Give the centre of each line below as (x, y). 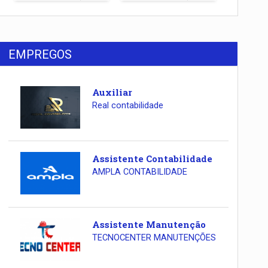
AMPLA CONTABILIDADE (139, 172)
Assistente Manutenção (149, 225)
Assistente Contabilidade (152, 158)
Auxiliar (112, 92)
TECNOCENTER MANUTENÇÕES (154, 238)
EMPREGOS (40, 55)
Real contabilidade (127, 106)
